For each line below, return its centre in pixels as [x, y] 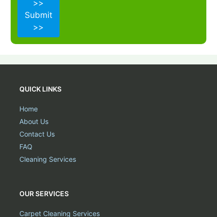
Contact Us [37, 134]
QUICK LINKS [40, 89]
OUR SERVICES [44, 194]
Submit [38, 15]
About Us [34, 121]
